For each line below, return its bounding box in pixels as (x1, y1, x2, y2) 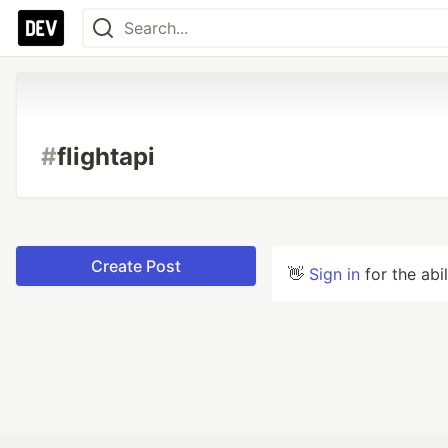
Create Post (91, 256, 181, 276)
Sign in (309, 264, 360, 284)
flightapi (57, 142, 155, 171)
